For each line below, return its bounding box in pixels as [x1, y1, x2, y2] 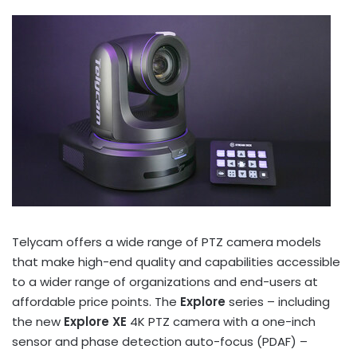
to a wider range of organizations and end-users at [12, 273, 318, 291]
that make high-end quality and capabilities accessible [12, 253, 340, 271]
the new [12, 313, 64, 331]
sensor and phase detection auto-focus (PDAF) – [12, 333, 308, 351]
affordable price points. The [12, 293, 180, 311]
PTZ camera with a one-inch [145, 313, 316, 331]
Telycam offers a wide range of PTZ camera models [12, 233, 321, 251]
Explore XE [64, 313, 127, 331]
